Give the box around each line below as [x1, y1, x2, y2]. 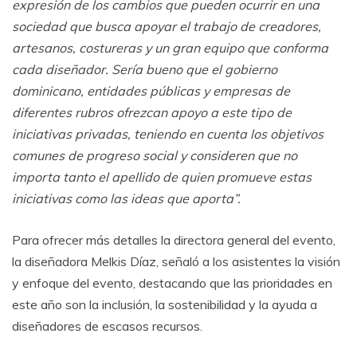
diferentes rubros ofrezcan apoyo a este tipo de [12, 104, 292, 120]
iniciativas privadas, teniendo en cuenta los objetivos [12, 125, 324, 142]
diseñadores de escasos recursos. [12, 317, 202, 334]
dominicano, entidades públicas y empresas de [12, 82, 290, 99]
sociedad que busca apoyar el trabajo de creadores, [12, 18, 321, 34]
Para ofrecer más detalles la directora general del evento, [12, 231, 335, 248]
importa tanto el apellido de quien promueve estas [12, 168, 312, 185]
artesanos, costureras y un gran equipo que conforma [12, 39, 328, 56]
